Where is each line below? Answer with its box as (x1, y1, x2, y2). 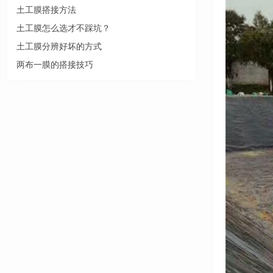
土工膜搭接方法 (16, 5, 76, 15)
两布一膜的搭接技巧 (16, 60, 93, 70)
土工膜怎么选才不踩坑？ (16, 23, 110, 34)
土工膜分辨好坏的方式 (16, 41, 102, 52)
